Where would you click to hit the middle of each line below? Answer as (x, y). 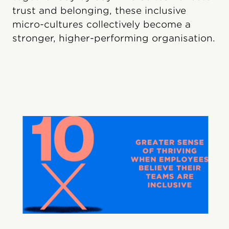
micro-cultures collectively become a (101, 24)
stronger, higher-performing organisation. (114, 38)
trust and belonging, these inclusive (99, 10)
